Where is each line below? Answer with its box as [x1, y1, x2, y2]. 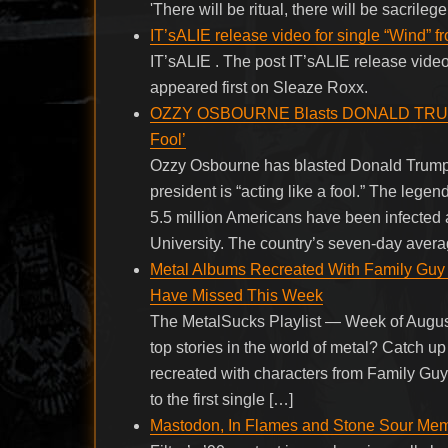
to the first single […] [150, 390, 294, 408]
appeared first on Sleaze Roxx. [150, 78, 369, 96]
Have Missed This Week [150, 286, 324, 304]
